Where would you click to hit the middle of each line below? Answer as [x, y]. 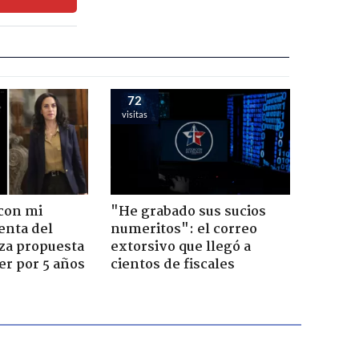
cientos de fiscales [172, 264]
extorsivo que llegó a [180, 247]
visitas [134, 114]
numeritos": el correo [184, 229]
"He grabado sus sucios [188, 212]
